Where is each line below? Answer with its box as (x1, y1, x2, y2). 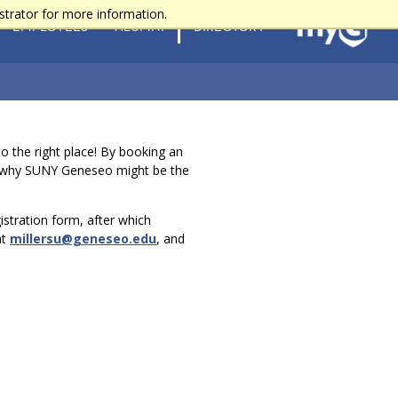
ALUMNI (114, 18, 164, 35)
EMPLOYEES (12, 18, 88, 35)
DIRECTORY (193, 18, 266, 35)
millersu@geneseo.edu (10, 230, 157, 247)
